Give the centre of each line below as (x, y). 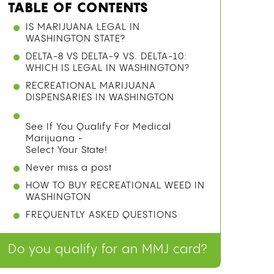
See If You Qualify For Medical (98, 127)
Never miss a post (69, 168)
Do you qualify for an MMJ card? (108, 250)
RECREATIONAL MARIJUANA (91, 86)
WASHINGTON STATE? (76, 39)
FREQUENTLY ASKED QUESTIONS (102, 215)
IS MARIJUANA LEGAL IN (83, 27)
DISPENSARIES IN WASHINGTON (100, 98)
